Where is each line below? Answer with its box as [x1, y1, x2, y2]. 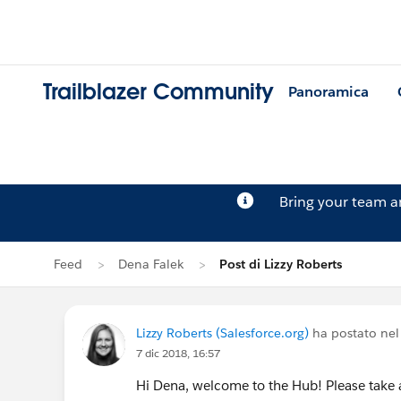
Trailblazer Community [43, 78, 274, 107]
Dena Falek [118, 256, 183, 272]
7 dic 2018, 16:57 [136, 346, 220, 361]
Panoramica [288, 82, 369, 102]
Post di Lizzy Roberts [219, 256, 342, 272]
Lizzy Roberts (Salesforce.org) [136, 325, 309, 341]
